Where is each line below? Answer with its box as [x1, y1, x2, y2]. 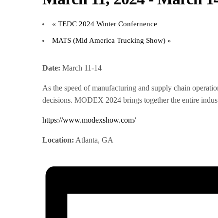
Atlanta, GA [74, 136, 114, 145]
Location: [42, 136, 74, 145]
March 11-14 [60, 64, 102, 73]
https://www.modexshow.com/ [42, 116, 136, 125]
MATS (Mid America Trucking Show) [52, 36, 167, 45]
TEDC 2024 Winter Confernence [56, 20, 157, 28]
